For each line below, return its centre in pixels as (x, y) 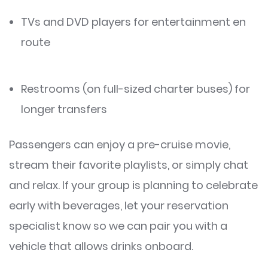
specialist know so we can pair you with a (118, 226)
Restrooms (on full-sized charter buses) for (135, 89)
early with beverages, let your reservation (119, 205)
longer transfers (64, 109)
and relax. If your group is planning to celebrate (133, 185)
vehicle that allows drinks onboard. (101, 246)
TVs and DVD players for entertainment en (133, 22)
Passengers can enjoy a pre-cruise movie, (120, 144)
